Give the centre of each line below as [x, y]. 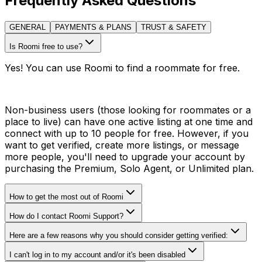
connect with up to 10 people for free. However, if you [127, 134]
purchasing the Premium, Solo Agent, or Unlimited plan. [129, 169]
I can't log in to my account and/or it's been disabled [97, 255]
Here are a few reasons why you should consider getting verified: [119, 236]
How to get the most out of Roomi [66, 197]
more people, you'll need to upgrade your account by [125, 157]
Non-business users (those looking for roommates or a [128, 110]
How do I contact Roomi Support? [66, 216]
